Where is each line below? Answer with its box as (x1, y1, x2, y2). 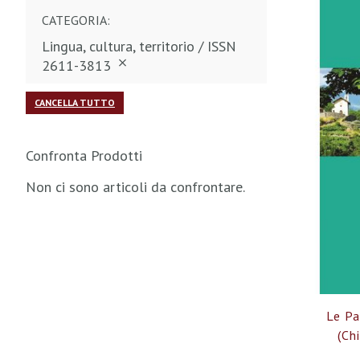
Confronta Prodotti (26, 146, 142, 165)
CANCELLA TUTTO (35, 96, 115, 108)
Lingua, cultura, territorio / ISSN (42, 37, 236, 55)
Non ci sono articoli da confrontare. (26, 178, 245, 196)
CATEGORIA (42, 12, 107, 28)
